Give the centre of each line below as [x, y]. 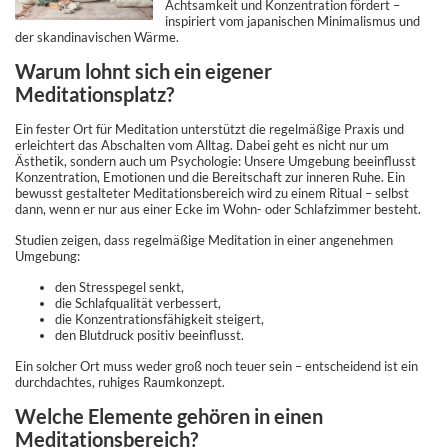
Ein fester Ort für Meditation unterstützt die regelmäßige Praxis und [209, 129]
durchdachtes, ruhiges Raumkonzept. [120, 382]
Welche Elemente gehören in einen [169, 417]
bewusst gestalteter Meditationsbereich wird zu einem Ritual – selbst [212, 193]
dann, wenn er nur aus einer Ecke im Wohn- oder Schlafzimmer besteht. [218, 209]
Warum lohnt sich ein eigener [143, 72]
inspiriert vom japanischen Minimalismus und [292, 21]
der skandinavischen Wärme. [97, 37]
